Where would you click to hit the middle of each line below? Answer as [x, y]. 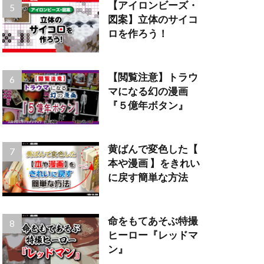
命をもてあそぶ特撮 [153, 221]
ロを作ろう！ [138, 34]
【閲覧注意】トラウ [153, 77]
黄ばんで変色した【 [153, 149]
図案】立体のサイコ [153, 20]
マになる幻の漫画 [148, 92]
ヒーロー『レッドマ [153, 235]
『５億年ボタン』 [148, 106]
